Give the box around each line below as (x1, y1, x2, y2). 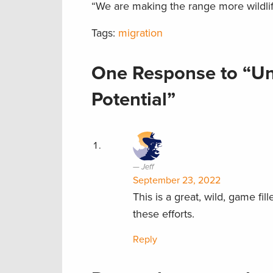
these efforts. (133, 207, 194, 221)
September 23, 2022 (133, 174, 221, 186)
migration (118, 26, 163, 40)
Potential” (91, 88, 175, 111)
